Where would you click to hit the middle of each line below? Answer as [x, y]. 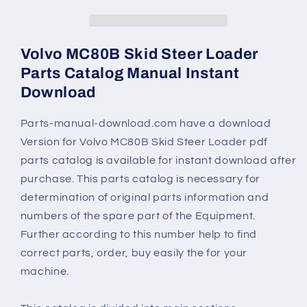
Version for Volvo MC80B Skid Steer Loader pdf [144, 142]
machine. [45, 272]
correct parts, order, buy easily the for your [134, 253]
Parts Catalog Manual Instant [130, 73]
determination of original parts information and [145, 198]
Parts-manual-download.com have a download [146, 124]
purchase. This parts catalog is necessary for [140, 179]
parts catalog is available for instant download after [158, 161]
